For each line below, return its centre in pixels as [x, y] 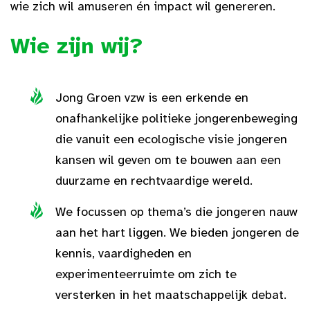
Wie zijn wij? [77, 46]
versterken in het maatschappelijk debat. [171, 295]
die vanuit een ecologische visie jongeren [171, 139]
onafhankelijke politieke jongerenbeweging [176, 118]
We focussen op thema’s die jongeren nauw [176, 212]
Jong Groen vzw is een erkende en [152, 98]
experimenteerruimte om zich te [146, 274]
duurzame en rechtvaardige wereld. [154, 181]
